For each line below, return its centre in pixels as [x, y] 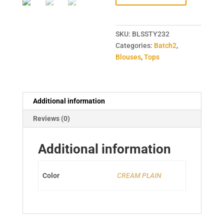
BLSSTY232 [151, 34]
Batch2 [165, 45]
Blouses [128, 57]
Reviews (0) [51, 118]
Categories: [135, 45]
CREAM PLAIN [139, 175]
